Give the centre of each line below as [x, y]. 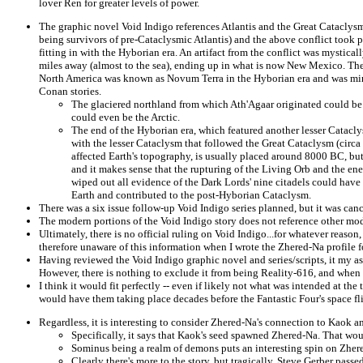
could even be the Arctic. [126, 117]
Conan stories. [70, 91]
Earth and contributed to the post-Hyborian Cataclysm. [191, 195]
